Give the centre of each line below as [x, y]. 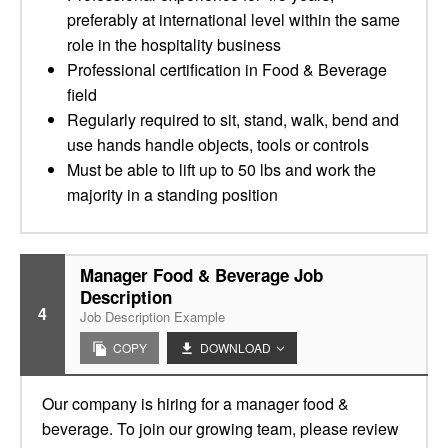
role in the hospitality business [174, 44]
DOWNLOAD [235, 347]
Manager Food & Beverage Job [201, 275]
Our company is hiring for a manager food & [195, 403]
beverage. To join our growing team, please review [220, 428]
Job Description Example [152, 316]
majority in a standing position [172, 194]
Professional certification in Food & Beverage [227, 69]
